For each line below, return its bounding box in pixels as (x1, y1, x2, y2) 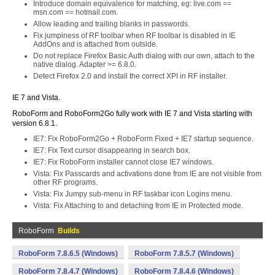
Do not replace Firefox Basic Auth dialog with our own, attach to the (33, 52, 255, 60)
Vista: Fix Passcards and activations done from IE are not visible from (33, 169, 261, 178)
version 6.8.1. (12, 119, 57, 128)
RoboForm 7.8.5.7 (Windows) (134, 249, 234, 258)
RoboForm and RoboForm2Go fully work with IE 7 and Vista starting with (12, 109, 252, 118)
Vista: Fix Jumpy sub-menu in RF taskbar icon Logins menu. (33, 190, 232, 198)
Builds (58, 227, 80, 235)
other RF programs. (33, 178, 98, 187)
